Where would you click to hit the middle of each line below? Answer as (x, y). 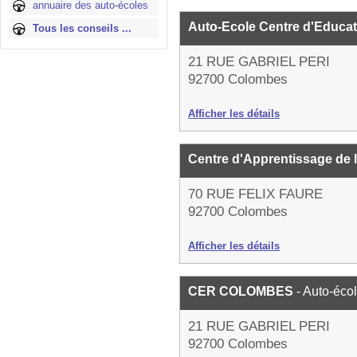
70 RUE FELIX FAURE (255, 194)
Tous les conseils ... (82, 28)
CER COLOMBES (242, 291)
